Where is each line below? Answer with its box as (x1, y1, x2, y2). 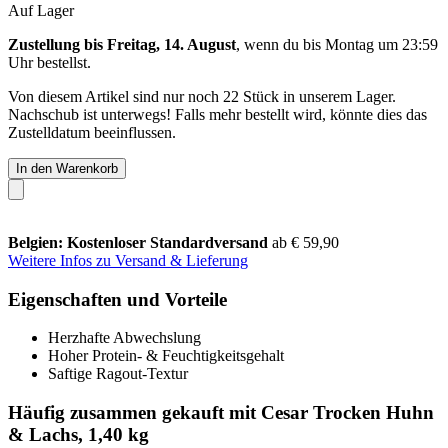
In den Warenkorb (16, 160, 118, 176)
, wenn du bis (236, 35, 325, 53)
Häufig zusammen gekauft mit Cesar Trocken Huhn (8, 401, 434, 423)
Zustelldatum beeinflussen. (8, 123, 176, 141)
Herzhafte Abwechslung (48, 329, 201, 347)
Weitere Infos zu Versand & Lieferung (8, 251, 248, 269)
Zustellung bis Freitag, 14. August (8, 35, 236, 53)
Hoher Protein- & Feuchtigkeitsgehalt (48, 347, 284, 365)
